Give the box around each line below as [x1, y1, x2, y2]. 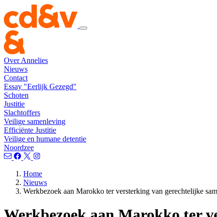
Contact [4, 74, 28, 82]
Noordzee [4, 143, 34, 152]
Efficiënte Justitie [4, 126, 56, 134]
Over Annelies [4, 56, 48, 64]
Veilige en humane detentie [4, 135, 86, 143]
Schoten [4, 91, 29, 99]
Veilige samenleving [4, 117, 65, 125]
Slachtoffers [4, 108, 40, 117]
